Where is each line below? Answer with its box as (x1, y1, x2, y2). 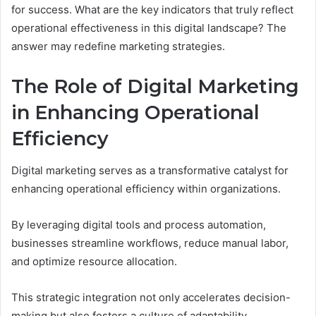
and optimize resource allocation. (11, 254, 177, 268)
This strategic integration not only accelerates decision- (11, 290, 291, 304)
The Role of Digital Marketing (11, 75, 299, 99)
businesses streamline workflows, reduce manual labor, (11, 236, 288, 250)
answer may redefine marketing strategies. (11, 39, 225, 54)
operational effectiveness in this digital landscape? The (11, 21, 286, 35)
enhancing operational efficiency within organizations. (11, 181, 281, 195)
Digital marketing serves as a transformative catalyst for (11, 163, 288, 177)
